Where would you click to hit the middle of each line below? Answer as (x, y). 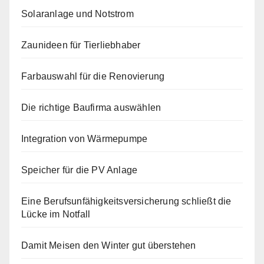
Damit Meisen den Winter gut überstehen (109, 245)
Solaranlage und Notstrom (77, 14)
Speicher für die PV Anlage (80, 170)
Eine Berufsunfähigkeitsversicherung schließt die (126, 201)
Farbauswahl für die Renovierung (93, 76)
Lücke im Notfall (56, 214)
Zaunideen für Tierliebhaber (81, 45)
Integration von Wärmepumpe (85, 139)
